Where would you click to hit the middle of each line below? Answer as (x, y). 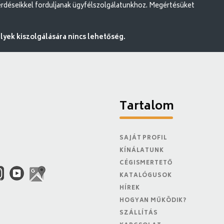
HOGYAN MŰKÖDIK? (153, 200)
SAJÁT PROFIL (143, 138)
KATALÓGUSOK (146, 175)
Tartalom (147, 106)
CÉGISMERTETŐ (146, 163)
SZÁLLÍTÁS (139, 213)
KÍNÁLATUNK (142, 150)
